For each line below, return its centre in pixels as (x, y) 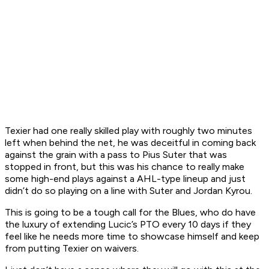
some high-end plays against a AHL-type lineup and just (125, 179)
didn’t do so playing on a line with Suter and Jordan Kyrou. (128, 191)
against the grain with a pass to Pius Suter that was (116, 155)
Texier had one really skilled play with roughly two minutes (128, 131)
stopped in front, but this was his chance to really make (125, 167)
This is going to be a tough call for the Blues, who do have (130, 213)
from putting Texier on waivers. (72, 249)
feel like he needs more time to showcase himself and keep (132, 237)
